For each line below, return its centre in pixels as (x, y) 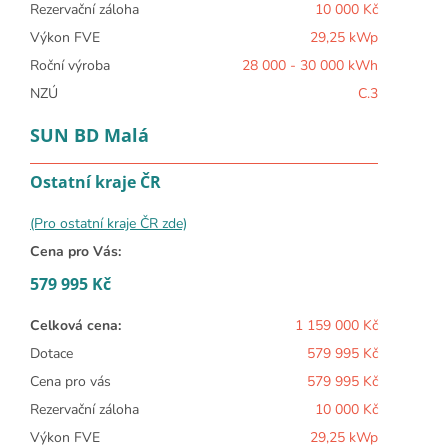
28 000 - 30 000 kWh (310, 65)
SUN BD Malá (89, 134)
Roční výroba (70, 65)
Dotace (51, 353)
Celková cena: (75, 325)
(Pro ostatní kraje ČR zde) (108, 223)
